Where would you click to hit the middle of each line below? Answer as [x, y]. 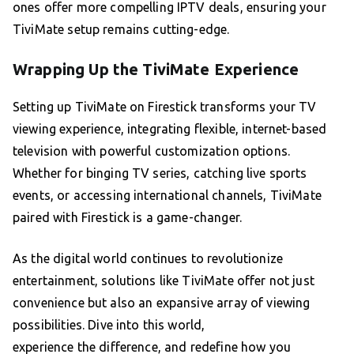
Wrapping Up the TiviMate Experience [156, 70]
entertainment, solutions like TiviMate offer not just [164, 281]
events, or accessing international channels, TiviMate [167, 196]
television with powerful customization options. [152, 151]
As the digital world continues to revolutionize [148, 259]
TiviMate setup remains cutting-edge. [121, 30]
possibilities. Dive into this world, [109, 325]
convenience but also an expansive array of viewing [162, 303]
